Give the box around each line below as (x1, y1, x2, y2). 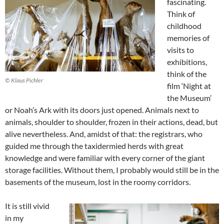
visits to (167, 44, 194, 54)
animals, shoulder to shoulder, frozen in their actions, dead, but (5, 116, 218, 126)
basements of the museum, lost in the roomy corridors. (5, 176, 190, 186)
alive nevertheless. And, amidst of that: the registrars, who (5, 128, 202, 138)
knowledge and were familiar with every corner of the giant (5, 152, 205, 162)
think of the (167, 68, 206, 78)
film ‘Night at (167, 80, 211, 90)
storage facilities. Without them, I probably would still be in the (5, 164, 219, 174)
